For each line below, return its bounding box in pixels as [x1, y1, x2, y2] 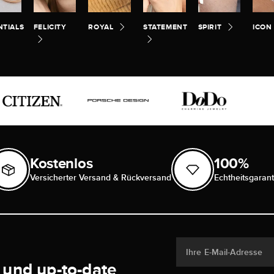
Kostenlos [29, 155, 93, 172]
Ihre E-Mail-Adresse [185, 247, 263, 257]
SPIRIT [198, 23, 222, 32]
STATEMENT [143, 23, 188, 32]
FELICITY [33, 23, 67, 32]
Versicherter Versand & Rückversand [29, 172, 171, 183]
